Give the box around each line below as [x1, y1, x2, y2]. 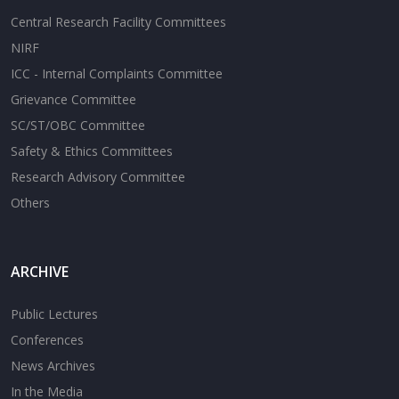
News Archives [11, 357, 95, 374]
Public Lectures [11, 305, 98, 322]
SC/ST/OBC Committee [11, 117, 145, 134]
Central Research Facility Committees [11, 13, 226, 30]
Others [11, 194, 50, 211]
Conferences [11, 331, 84, 348]
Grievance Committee [11, 91, 136, 108]
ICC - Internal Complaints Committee [11, 65, 223, 82]
